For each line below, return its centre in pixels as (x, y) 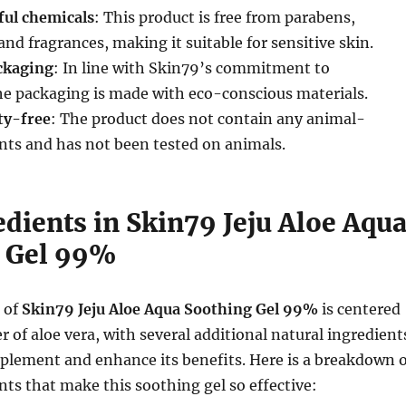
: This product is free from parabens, (224, 17)
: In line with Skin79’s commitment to (191, 68)
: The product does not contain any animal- (208, 119)
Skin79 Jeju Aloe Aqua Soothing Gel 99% (169, 309)
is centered (359, 309)
